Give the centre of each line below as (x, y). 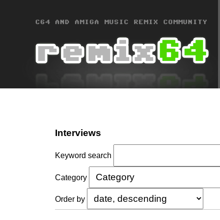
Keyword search (83, 156)
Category (71, 178)
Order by (70, 199)
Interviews (78, 133)
